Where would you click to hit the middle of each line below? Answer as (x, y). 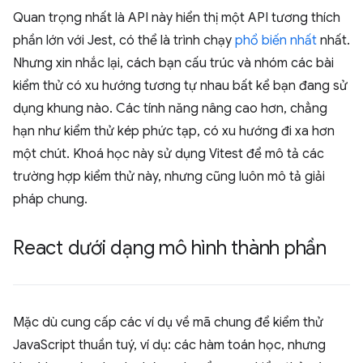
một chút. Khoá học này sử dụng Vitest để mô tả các (169, 154)
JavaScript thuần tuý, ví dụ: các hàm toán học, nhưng (169, 345)
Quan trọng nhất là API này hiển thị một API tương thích (177, 18)
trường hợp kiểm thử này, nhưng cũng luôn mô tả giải (169, 177)
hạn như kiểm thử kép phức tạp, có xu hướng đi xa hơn (174, 131)
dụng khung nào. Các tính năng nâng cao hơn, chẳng (170, 109)
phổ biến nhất (276, 41)
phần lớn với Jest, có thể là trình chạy (124, 41)
